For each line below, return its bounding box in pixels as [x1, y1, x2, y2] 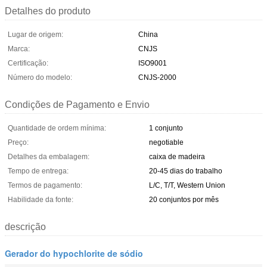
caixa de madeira [149, 152, 205, 161]
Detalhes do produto [5, 5, 91, 16]
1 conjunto [149, 123, 183, 132]
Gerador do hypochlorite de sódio [5, 247, 143, 259]
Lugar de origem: [8, 30, 63, 39]
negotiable [149, 138, 184, 147]
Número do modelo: [8, 73, 72, 82]
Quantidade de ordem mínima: [8, 123, 106, 132]
